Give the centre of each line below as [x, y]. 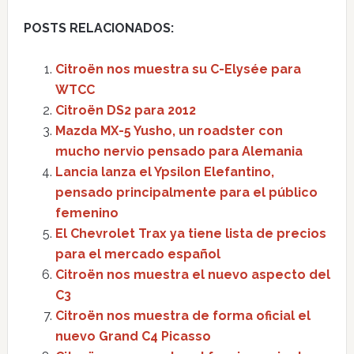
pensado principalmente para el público [186, 192]
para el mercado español [137, 254]
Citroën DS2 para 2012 [125, 110]
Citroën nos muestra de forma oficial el [183, 316]
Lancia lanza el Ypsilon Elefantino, [164, 172]
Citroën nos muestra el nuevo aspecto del [192, 275]
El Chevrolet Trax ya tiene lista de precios [190, 233]
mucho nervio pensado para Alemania [179, 151]
